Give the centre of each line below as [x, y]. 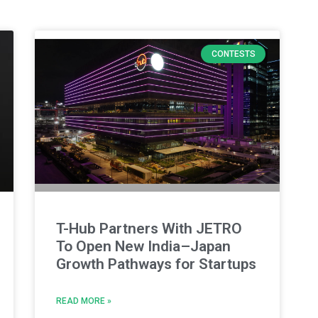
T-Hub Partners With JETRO [149, 229]
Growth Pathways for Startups [156, 264]
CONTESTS [233, 54]
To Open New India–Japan [143, 247]
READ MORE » [83, 301]
